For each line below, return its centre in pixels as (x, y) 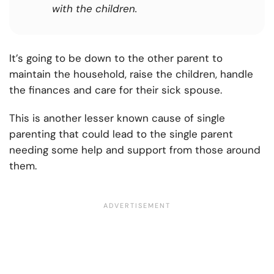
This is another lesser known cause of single (117, 118)
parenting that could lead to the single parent (121, 134)
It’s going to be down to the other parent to (116, 58)
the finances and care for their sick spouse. (119, 90)
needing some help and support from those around (135, 150)
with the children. (96, 9)
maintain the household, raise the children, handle (131, 74)
